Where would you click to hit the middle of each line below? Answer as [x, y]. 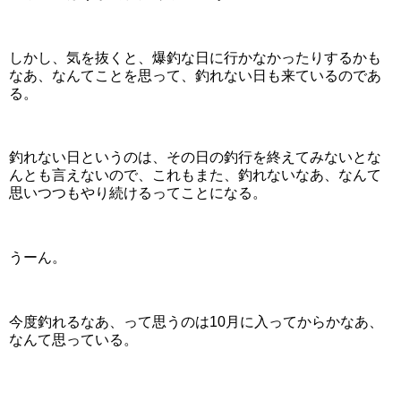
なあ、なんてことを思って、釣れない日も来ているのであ [195, 75]
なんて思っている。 [73, 339]
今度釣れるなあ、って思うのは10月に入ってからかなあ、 [196, 321]
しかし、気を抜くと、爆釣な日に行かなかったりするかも [195, 57]
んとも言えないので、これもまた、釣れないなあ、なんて [195, 175]
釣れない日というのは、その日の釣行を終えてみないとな [195, 158]
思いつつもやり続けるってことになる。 [138, 193]
